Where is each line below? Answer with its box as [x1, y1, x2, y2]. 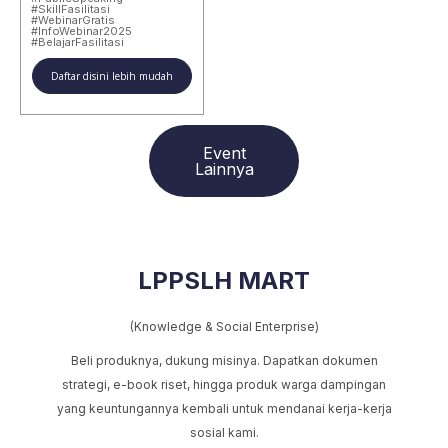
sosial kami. [189, 424, 259, 440]
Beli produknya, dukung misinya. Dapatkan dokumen [70, 352, 378, 368]
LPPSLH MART [138, 265, 310, 295]
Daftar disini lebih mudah [50, 68, 173, 83]
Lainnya [194, 158, 254, 179]
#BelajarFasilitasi [31, 34, 124, 49]
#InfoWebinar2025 [31, 23, 132, 38]
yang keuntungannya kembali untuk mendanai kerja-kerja [56, 400, 392, 416]
